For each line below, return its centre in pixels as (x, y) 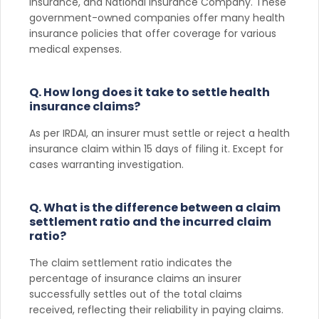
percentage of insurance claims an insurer (135, 278)
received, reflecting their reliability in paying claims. (156, 309)
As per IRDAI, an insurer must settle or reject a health (159, 133)
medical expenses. (75, 49)
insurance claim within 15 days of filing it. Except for (156, 148)
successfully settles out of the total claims (136, 294)
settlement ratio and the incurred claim (150, 221)
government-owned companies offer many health (157, 17)
